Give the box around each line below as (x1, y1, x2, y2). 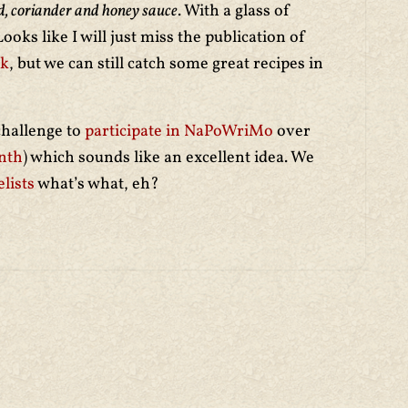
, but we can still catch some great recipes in (9, 53, 323, 76)
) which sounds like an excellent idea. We (23, 147, 314, 169)
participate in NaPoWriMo (85, 120, 273, 143)
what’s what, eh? (37, 173, 159, 196)
